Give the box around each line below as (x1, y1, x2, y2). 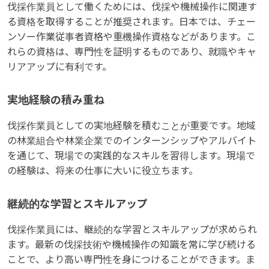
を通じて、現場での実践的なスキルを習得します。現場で (7, 150, 255, 161)
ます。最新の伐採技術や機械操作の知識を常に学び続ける (7, 239, 256, 250)
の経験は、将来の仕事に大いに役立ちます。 (7, 165, 198, 176)
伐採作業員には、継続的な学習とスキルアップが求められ (7, 224, 257, 235)
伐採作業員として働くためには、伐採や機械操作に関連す (7, 1, 257, 12)
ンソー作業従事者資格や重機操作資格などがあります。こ (7, 31, 256, 42)
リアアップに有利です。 (7, 61, 112, 72)
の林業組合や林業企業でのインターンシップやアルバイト (7, 135, 256, 146)
